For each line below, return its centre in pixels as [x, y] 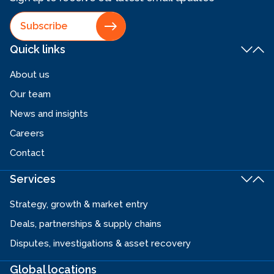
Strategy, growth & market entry [79, 205]
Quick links [38, 50]
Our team [30, 94]
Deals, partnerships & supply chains [86, 224]
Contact [27, 153]
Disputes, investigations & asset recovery [100, 244]
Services [33, 179]
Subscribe [44, 26]
